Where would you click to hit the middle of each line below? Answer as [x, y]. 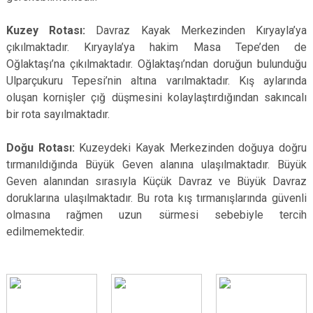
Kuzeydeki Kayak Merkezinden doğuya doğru [193, 148]
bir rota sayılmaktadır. [58, 114]
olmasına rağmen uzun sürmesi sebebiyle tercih [156, 215]
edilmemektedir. [45, 232]
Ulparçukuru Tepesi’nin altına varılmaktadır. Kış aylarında [156, 81]
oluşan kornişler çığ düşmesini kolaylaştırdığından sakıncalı [156, 97]
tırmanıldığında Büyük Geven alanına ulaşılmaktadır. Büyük [156, 165]
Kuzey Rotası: [51, 30]
